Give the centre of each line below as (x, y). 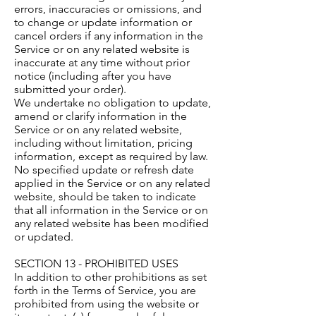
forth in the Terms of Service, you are (105, 291)
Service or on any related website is (102, 49)
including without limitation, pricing (103, 143)
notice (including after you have (93, 76)
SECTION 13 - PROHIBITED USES (96, 264)
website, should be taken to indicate (105, 197)
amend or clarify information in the (101, 116)
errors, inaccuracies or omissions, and (108, 9)
